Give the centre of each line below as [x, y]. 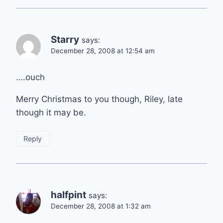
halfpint [68, 195]
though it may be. [51, 112]
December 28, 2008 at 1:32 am [101, 206]
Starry [65, 39]
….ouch [30, 77]
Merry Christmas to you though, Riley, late [99, 99]
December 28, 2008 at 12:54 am [103, 51]
